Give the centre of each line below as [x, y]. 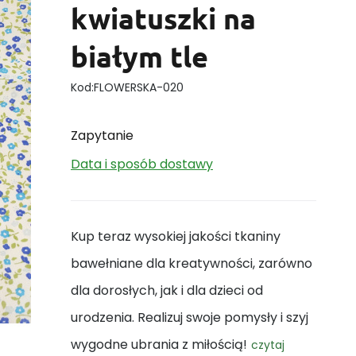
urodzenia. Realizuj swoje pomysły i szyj [190, 317]
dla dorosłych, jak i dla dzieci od [167, 290]
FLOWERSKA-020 [139, 87]
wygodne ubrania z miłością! [159, 344]
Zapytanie [102, 135]
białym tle [139, 56]
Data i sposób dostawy [142, 164]
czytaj [268, 345]
